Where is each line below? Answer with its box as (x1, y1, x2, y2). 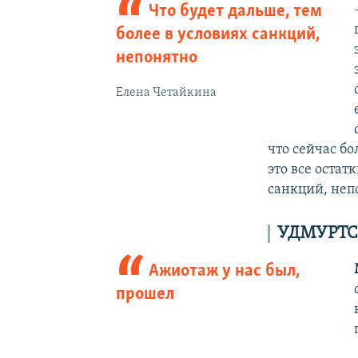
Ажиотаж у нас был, (149, 261, 300, 280)
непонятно (115, 48, 197, 67)
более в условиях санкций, (115, 25, 320, 44)
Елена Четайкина (115, 86, 217, 99)
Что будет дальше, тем (149, 2, 323, 21)
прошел (115, 284, 174, 304)
